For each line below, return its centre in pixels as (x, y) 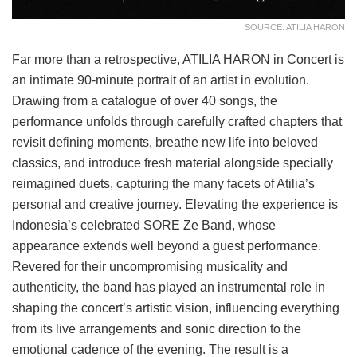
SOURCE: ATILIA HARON (295, 27)
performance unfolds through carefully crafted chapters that (177, 122)
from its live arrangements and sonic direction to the (157, 329)
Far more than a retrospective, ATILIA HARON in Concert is (178, 60)
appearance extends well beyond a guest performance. (167, 246)
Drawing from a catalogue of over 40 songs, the (145, 101)
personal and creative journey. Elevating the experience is (175, 205)
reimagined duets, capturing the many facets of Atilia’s (163, 184)
